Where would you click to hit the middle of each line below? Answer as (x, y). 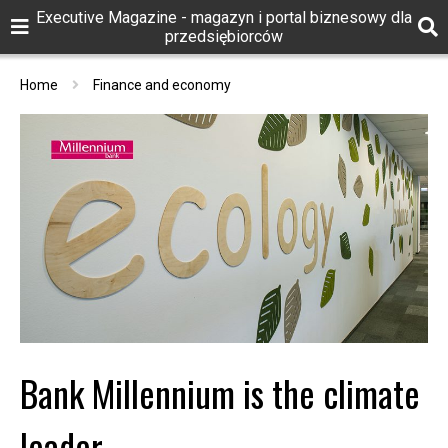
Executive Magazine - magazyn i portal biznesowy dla (224, 17)
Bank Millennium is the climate (220, 392)
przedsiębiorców (224, 36)
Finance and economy (162, 85)
